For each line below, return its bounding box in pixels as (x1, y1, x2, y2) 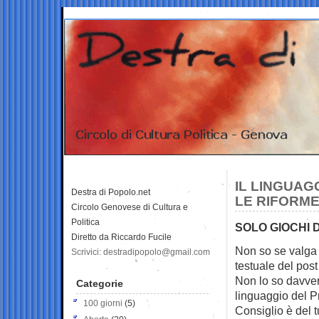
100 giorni (83, 298, 122, 308)
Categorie (76, 277, 123, 289)
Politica (71, 216, 100, 227)
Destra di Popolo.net (71, 187, 150, 197)
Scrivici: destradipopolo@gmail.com (71, 246, 210, 257)
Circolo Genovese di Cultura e (71, 202, 188, 212)
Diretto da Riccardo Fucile (71, 231, 172, 242)
